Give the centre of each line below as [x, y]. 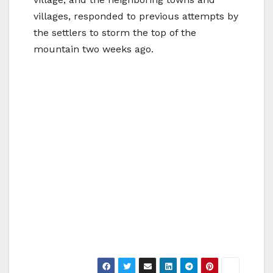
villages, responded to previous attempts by [136, 16]
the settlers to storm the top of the [115, 33]
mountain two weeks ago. [94, 49]
